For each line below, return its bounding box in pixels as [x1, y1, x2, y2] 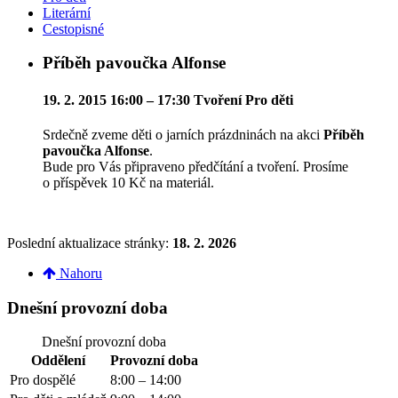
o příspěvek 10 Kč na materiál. [43, 174, 214, 190]
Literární [43, 4, 91, 20]
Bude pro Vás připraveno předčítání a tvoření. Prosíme [43, 158, 348, 174]
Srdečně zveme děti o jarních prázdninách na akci [43, 126, 323, 142]
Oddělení [31, 353, 85, 369]
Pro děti [242, 92, 293, 107]
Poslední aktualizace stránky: [7, 235, 172, 251]
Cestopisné [43, 20, 104, 36]
